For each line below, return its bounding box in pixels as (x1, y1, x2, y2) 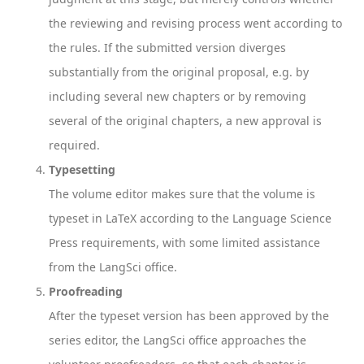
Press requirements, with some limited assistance (49, 235, 320, 250)
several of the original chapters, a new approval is (49, 113, 322, 128)
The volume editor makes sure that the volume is (49, 186, 315, 201)
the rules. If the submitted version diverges (49, 40, 286, 55)
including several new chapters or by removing (49, 89, 306, 104)
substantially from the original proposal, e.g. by (49, 64, 309, 80)
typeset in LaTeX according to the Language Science (49, 210, 331, 226)
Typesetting (49, 162, 115, 177)
